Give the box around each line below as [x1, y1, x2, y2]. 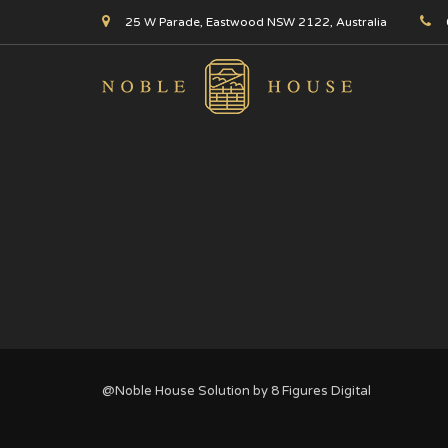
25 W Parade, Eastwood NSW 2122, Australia [125, 15, 387, 29]
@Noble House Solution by [102, 383, 271, 399]
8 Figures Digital [271, 383, 371, 399]
